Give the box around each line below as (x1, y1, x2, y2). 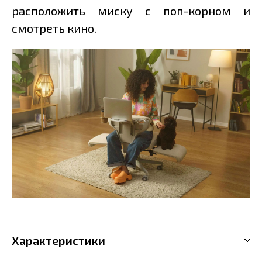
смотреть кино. (12, 21, 96, 36)
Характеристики (12, 233, 105, 248)
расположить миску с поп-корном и (12, 4, 250, 18)
